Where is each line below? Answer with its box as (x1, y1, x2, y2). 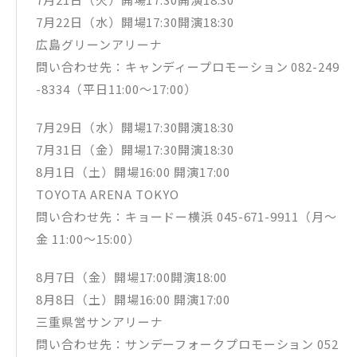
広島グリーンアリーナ (36, 36, 163, 53)
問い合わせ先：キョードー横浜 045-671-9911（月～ (36, 208, 337, 226)
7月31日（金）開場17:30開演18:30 (36, 141, 235, 159)
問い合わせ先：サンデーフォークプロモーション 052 (36, 335, 339, 353)
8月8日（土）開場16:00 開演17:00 (36, 291, 231, 308)
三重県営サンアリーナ (36, 313, 163, 331)
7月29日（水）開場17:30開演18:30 (36, 119, 235, 136)
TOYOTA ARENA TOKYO (36, 186, 179, 203)
